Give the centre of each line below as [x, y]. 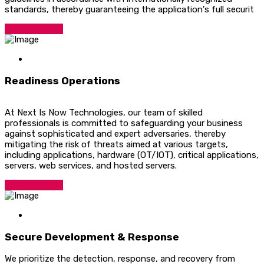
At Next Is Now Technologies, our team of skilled [104, 113]
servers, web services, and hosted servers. [91, 166]
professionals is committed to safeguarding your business [124, 123]
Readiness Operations [62, 80]
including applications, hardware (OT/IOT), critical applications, [132, 155]
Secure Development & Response [92, 237]
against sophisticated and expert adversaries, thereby [115, 134]
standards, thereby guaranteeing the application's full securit [129, 10]
